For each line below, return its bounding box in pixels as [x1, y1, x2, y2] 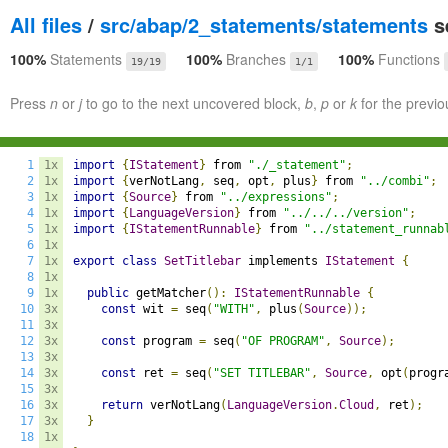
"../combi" [360, 174, 430, 188]
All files [10, 10, 82, 39]
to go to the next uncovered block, [82, 93, 305, 113]
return [101, 398, 143, 412]
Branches [226, 49, 286, 69]
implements [241, 254, 325, 268]
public [87, 286, 129, 300]
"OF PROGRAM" [241, 334, 325, 348]
